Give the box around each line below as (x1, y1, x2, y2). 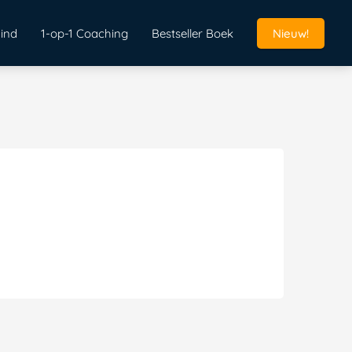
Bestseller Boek (152, 25, 233, 41)
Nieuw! (273, 25, 309, 41)
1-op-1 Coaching (41, 25, 128, 41)
